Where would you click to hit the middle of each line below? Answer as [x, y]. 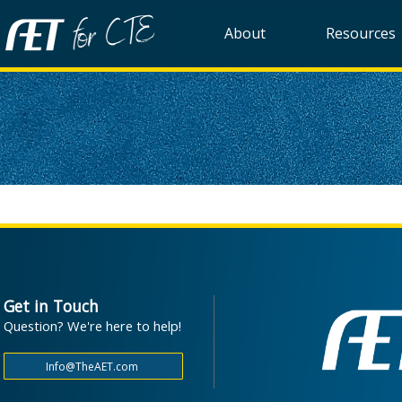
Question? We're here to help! [92, 326]
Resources [360, 33]
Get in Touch [51, 306]
